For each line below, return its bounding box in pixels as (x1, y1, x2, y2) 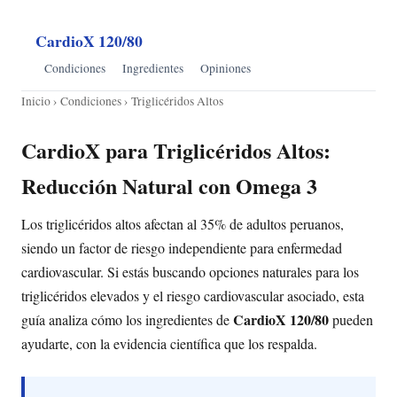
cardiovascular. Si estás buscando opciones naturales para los (21, 262, 359, 282)
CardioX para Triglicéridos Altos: (21, 134, 331, 166)
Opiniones (199, 59, 251, 76)
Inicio (21, 92, 51, 109)
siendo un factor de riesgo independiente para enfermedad (21, 238, 342, 258)
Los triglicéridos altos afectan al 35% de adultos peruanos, (21, 214, 344, 234)
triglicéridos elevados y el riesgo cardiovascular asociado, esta (21, 286, 364, 306)
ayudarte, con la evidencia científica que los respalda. (21, 334, 317, 354)
